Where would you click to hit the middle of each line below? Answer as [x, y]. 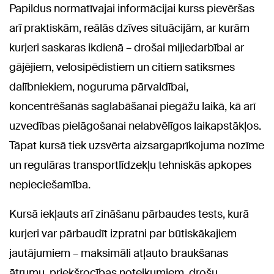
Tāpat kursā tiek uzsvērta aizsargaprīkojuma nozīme [137, 146]
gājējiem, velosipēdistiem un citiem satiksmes [122, 68]
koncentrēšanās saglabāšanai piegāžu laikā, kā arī [132, 107]
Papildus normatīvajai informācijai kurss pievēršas [132, 9]
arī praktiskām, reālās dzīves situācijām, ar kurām [129, 28]
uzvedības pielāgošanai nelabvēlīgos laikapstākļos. [135, 126]
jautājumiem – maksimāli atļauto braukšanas [119, 254]
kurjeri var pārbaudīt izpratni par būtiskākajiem [123, 234]
